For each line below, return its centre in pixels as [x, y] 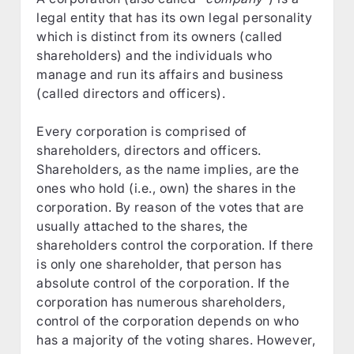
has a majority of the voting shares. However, [176, 339]
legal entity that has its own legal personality [175, 17]
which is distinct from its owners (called [160, 36]
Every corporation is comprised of [142, 131]
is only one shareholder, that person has [159, 264]
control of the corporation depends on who [168, 320]
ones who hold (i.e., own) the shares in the [166, 188]
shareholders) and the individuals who [154, 55]
